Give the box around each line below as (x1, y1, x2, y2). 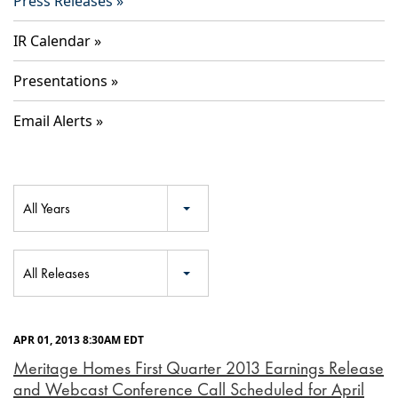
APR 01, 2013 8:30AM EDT (13, 332, 144, 348)
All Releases (23, 264, 90, 283)
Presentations (13, 71, 107, 92)
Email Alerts (13, 111, 92, 131)
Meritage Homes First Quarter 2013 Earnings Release (13, 356, 384, 380)
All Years (23, 199, 70, 219)
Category (12, 249, 57, 266)
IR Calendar (13, 31, 91, 52)
